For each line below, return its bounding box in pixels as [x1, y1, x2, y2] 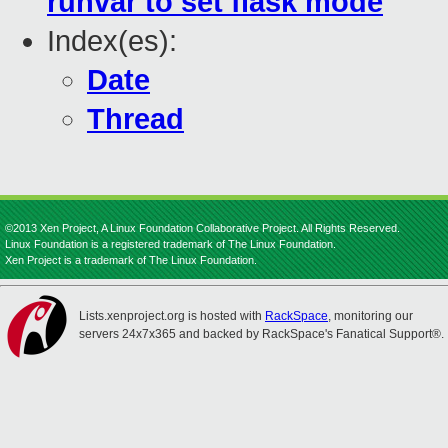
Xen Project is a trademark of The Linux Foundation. [5, 254, 257, 266]
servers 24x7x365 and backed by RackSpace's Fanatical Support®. [79, 327, 444, 341]
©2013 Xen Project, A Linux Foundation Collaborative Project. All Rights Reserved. [5, 222, 400, 234]
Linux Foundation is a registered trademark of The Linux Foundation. [5, 238, 336, 250]
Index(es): [47, 25, 177, 58]
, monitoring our [328, 309, 413, 323]
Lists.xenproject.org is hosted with [79, 309, 265, 323]
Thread [87, 103, 184, 136]
